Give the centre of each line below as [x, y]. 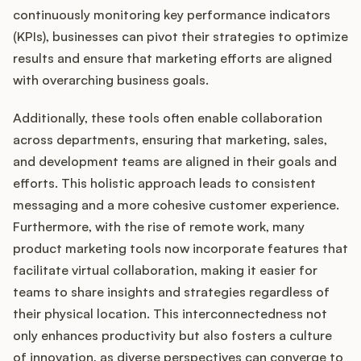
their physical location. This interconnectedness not [170, 314]
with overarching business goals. [111, 80]
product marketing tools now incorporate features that [180, 249]
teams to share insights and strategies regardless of [171, 292]
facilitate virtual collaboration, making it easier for [165, 270]
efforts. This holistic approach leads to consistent [164, 183]
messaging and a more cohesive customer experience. [176, 205]
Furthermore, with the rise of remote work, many [159, 227]
